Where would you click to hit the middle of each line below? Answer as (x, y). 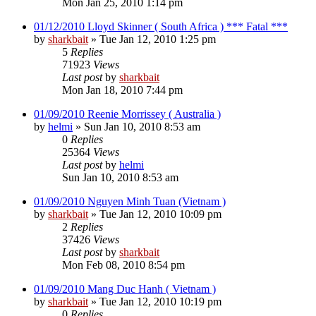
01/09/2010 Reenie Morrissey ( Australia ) (127, 114)
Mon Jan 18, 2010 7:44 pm (122, 90)
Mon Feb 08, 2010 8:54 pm (123, 265)
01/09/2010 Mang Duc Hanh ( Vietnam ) (125, 288)
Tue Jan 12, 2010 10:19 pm (160, 301)
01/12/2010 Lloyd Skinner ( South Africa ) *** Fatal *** (161, 26)
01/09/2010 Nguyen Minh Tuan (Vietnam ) (130, 201)
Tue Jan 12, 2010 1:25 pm (158, 39)
